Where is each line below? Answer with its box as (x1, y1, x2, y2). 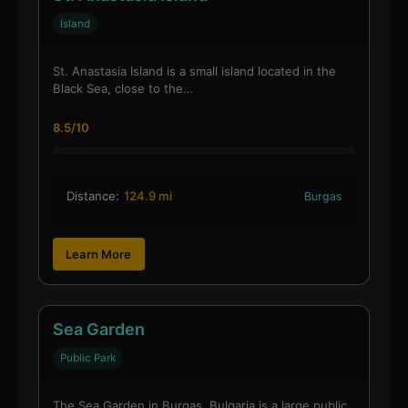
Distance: (66, 189, 119, 204)
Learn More (66, 246, 132, 261)
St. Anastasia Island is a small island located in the (52, 64, 336, 79)
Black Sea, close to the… (52, 81, 193, 97)
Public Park (59, 351, 116, 364)
